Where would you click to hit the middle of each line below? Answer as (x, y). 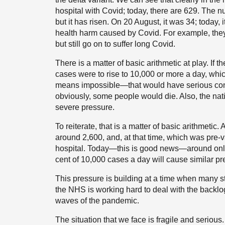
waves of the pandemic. (97, 200)
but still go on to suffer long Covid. (115, 44)
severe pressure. (85, 107)
